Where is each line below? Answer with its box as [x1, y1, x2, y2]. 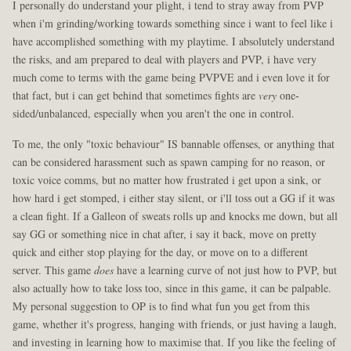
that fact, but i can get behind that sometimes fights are [13, 87, 259, 104]
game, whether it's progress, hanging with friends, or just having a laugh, [13, 316, 337, 333]
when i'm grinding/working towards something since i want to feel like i [13, 15, 333, 32]
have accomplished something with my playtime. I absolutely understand [13, 33, 335, 50]
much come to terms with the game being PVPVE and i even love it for [13, 69, 330, 86]
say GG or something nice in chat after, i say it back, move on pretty [13, 226, 317, 243]
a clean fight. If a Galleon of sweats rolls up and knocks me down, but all [13, 208, 338, 225]
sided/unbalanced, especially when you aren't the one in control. [13, 105, 295, 122]
